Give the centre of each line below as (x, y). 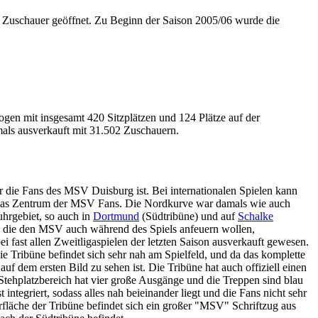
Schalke (256, 216)
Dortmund (116, 216)
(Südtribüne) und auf (188, 216)
